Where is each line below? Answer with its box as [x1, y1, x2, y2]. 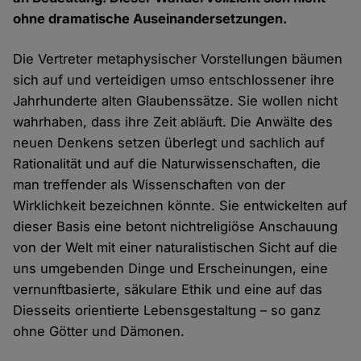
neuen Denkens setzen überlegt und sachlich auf [13, 135, 326, 151]
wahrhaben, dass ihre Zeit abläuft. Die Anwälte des [13, 114, 334, 131]
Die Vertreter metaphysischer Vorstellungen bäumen [13, 51, 343, 68]
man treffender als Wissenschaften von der [13, 176, 286, 193]
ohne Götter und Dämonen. [13, 323, 185, 340]
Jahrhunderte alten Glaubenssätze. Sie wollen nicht [13, 93, 338, 110]
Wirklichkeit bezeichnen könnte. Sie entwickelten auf [13, 197, 348, 214]
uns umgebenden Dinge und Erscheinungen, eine [13, 260, 329, 277]
